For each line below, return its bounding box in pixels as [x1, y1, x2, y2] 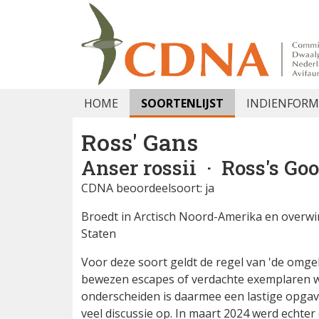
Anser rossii [81, 155, 197, 181]
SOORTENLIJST [141, 95, 224, 111]
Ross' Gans [81, 127, 198, 157]
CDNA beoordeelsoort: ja [81, 180, 214, 196]
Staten [81, 226, 116, 241]
